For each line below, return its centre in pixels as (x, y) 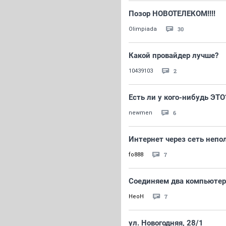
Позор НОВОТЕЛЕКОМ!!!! (172, 14)
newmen (140, 113)
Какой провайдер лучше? (174, 55)
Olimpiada (143, 29)
